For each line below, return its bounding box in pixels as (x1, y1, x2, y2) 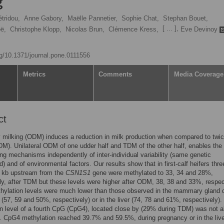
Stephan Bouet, (163, 14, 208, 22)
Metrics (23, 70, 45, 78)
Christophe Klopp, (10, 25, 61, 33)
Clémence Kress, (108, 25, 158, 33)
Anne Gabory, (24, 14, 63, 22)
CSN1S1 (65, 169, 90, 176)
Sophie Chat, (121, 14, 159, 22)
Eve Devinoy (180, 25, 219, 33)
